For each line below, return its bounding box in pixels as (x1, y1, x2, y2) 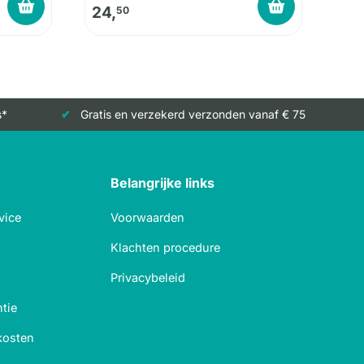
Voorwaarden (110, 210, 184, 225)
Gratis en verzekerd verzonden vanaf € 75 (80, 107, 305, 122)
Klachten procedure (110, 240, 220, 255)
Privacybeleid (110, 271, 185, 285)
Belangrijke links (110, 175, 214, 192)
